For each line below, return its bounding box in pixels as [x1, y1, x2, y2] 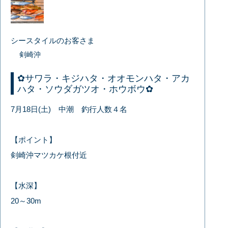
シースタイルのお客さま [11, 36, 95, 45]
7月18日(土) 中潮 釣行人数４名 [11, 105, 128, 114]
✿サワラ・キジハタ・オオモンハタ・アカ [17, 73, 190, 84]
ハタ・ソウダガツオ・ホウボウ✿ [17, 84, 154, 95]
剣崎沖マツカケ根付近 [11, 151, 88, 160]
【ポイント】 [11, 135, 57, 145]
